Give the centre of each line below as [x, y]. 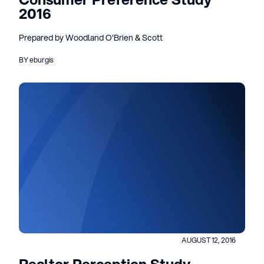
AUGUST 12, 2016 [209, 240]
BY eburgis [36, 60]
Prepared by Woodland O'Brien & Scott [91, 38]
